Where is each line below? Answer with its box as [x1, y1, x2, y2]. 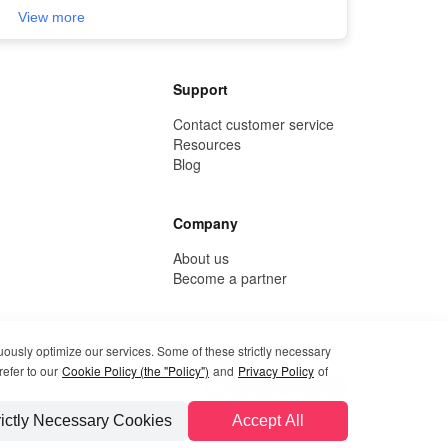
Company [173, 213, 238, 233]
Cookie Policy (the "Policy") [62, 362, 209, 379]
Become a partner [173, 268, 287, 288]
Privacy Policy [238, 362, 314, 379]
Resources [173, 134, 241, 154]
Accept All [232, 412, 304, 429]
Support [173, 79, 228, 99]
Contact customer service [173, 114, 334, 134]
